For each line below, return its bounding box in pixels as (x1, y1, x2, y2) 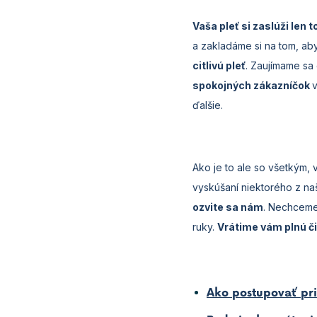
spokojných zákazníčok (192, 79, 312, 91)
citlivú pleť (192, 59, 246, 71)
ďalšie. (192, 98, 226, 111)
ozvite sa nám (192, 200, 263, 213)
